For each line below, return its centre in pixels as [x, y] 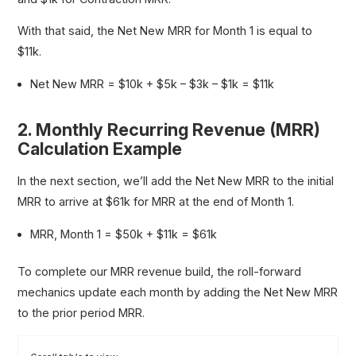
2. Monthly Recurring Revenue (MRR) [169, 130]
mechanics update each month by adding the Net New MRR [178, 292]
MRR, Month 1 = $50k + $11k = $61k [124, 234]
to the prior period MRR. [81, 313]
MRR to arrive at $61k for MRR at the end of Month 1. [156, 202]
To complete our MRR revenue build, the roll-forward [160, 272]
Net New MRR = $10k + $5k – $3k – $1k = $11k [153, 83]
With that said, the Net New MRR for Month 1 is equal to [165, 31]
